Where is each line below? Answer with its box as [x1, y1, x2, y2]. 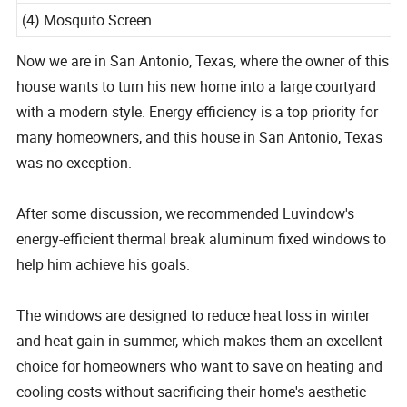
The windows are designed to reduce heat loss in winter [16, 305, 371, 326]
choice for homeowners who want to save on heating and [16, 356, 383, 377]
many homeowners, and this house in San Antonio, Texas [16, 127, 383, 148]
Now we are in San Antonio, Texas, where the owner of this [16, 51, 390, 72]
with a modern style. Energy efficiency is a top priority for [16, 102, 379, 123]
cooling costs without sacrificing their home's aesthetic [16, 382, 367, 402]
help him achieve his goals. [16, 254, 191, 275]
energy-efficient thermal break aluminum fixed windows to [16, 229, 387, 250]
